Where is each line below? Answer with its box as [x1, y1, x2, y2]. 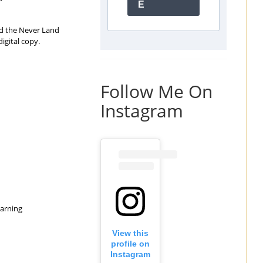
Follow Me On [100, 79, 213, 103]
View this [112, 228, 149, 238]
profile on [111, 239, 150, 249]
